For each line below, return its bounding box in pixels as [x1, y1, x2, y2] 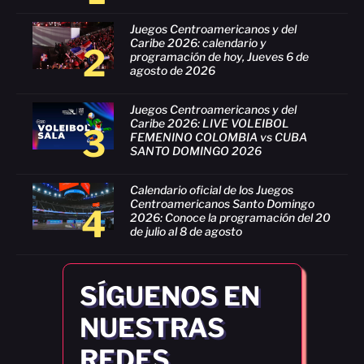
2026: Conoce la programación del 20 [130, 210, 331, 224]
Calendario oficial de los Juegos [130, 182, 293, 197]
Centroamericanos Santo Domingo [130, 196, 314, 210]
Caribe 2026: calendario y [130, 35, 266, 50]
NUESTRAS [79, 312, 225, 344]
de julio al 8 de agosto [130, 223, 242, 238]
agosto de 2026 [130, 63, 215, 77]
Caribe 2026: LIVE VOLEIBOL [130, 115, 289, 130]
